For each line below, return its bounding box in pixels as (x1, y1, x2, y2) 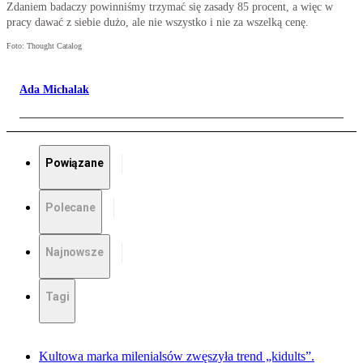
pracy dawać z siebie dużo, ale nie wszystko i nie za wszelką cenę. (6, 16, 309, 29)
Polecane (45, 201, 96, 215)
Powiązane (45, 156, 104, 170)
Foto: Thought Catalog (6, 41, 82, 51)
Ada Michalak (19, 83, 89, 96)
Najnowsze (45, 246, 104, 259)
